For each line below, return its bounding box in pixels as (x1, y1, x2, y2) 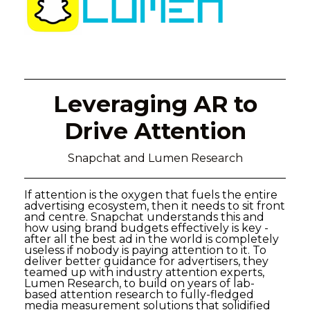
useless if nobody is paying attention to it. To (24, 244, 266, 257)
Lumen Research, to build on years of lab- (24, 277, 255, 290)
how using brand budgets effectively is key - (24, 221, 268, 235)
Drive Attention (64, 117, 246, 145)
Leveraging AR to (53, 90, 257, 118)
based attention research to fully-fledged (24, 288, 254, 301)
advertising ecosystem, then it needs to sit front (24, 199, 285, 212)
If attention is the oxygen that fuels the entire (24, 188, 277, 201)
